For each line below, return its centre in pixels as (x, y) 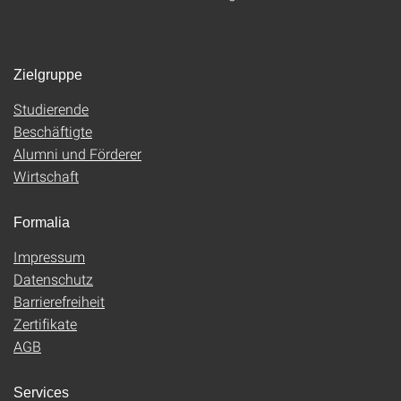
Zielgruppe (48, 75)
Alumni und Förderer (77, 154)
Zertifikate (45, 324)
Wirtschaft (46, 176)
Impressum (49, 256)
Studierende (51, 109)
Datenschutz (53, 279)
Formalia (42, 222)
